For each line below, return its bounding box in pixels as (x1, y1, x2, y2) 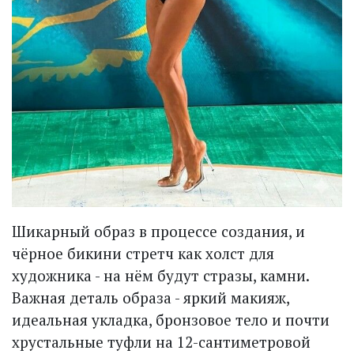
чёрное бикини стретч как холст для (12, 243, 274, 263)
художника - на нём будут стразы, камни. (12, 265, 309, 285)
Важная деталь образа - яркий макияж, (12, 287, 289, 307)
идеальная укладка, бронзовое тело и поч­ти (12, 309, 330, 330)
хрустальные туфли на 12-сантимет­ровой (12, 331, 311, 352)
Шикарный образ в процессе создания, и (12, 220, 305, 241)
